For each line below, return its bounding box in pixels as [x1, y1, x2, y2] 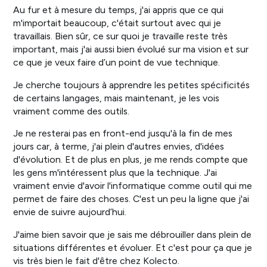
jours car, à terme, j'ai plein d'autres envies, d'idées [13, 141, 225, 153]
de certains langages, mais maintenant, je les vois [13, 92, 220, 104]
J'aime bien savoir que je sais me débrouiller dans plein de [13, 229, 252, 241]
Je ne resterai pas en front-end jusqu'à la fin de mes [13, 128, 233, 139]
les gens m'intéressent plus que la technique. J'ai [13, 167, 218, 179]
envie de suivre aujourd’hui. [13, 206, 127, 218]
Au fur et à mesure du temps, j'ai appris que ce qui [13, 4, 224, 16]
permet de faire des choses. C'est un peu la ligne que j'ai [13, 193, 250, 205]
